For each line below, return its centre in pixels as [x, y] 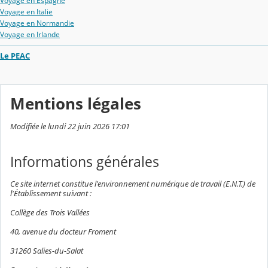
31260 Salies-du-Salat [47, 250]
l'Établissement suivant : [51, 193]
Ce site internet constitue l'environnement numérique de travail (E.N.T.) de [133, 183]
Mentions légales [76, 103]
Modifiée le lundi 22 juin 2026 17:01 [70, 126]
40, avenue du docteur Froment [63, 231]
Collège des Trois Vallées [50, 212]
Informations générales [85, 162]
